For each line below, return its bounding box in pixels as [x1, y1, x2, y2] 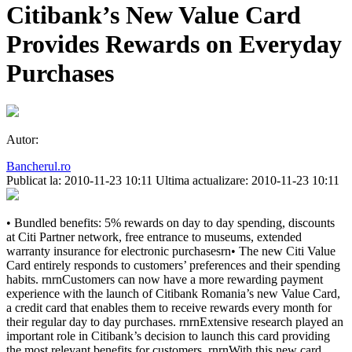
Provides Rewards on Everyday [6, 29, 342, 58]
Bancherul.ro [6, 159, 71, 174]
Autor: [6, 133, 38, 147]
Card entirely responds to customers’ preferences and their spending [6, 258, 340, 273]
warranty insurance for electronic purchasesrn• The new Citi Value [6, 244, 335, 258]
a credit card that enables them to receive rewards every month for [6, 301, 332, 315]
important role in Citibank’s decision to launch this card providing [6, 329, 330, 343]
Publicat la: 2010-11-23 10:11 [6, 174, 152, 188]
